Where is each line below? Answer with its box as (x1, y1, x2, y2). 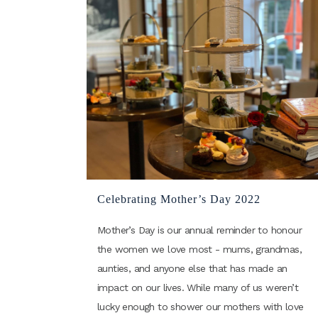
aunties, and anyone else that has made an (97, 262, 287, 274)
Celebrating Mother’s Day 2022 (97, 192, 261, 205)
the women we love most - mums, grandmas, (97, 243, 302, 255)
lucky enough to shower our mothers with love (97, 300, 304, 312)
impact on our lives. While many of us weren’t (97, 281, 298, 293)
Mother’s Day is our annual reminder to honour (97, 224, 302, 236)
